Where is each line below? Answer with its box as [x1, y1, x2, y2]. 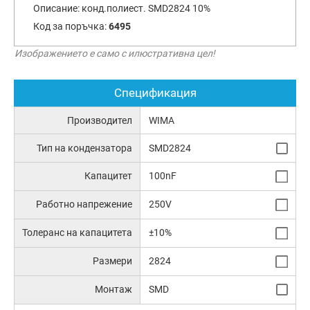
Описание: [33, 3, 82, 15]
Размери [93, 255, 133, 267]
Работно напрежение [36, 199, 133, 210]
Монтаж [95, 283, 133, 295]
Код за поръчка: [33, 21, 109, 33]
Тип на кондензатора [37, 142, 133, 154]
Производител [67, 115, 133, 127]
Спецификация [113, 86, 197, 100]
